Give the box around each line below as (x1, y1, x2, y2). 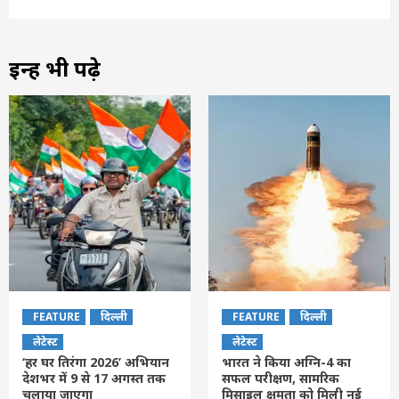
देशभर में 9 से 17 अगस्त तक (22, 369, 166, 387)
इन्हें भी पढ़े (9, 53, 101, 83)
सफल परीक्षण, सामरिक (222, 369, 339, 387)
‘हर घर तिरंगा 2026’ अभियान (22, 353, 169, 370)
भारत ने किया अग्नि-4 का (222, 353, 351, 370)
